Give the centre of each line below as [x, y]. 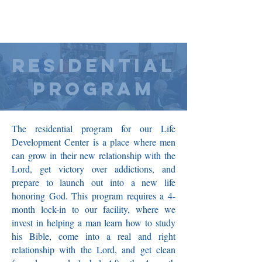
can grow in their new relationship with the [94, 155]
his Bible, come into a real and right [94, 236]
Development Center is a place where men [94, 142]
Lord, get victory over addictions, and [94, 169]
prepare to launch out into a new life [94, 182]
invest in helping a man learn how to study [94, 223]
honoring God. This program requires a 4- [94, 196]
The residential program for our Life [94, 128]
